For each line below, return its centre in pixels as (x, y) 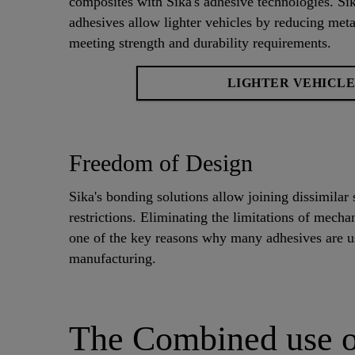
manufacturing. (113, 259)
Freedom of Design (161, 163)
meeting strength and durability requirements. (200, 42)
